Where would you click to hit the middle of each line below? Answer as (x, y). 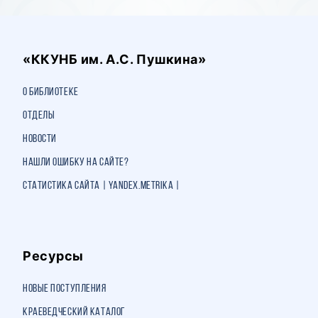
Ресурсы (53, 256)
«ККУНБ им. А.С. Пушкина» (115, 60)
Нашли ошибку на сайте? (76, 163)
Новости (40, 139)
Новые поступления (65, 289)
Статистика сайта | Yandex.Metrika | (102, 186)
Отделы (39, 116)
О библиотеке (51, 93)
